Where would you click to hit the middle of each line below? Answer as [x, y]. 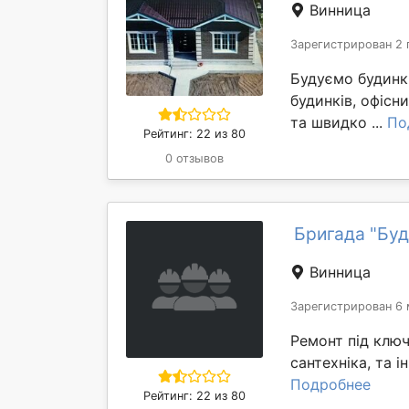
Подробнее [330, 384]
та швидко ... [339, 122]
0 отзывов [194, 158]
